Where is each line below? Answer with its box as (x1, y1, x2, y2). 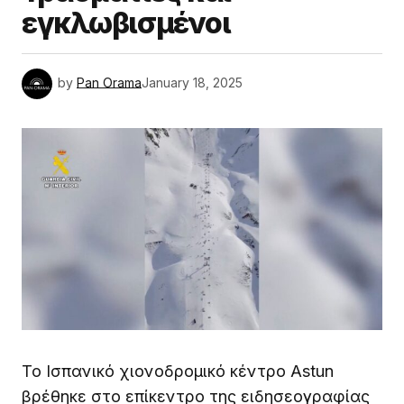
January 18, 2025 (142, 74, 243, 90)
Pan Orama (77, 74, 142, 90)
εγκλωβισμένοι (22, 5, 231, 41)
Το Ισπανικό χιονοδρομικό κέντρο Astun (22, 362, 334, 381)
